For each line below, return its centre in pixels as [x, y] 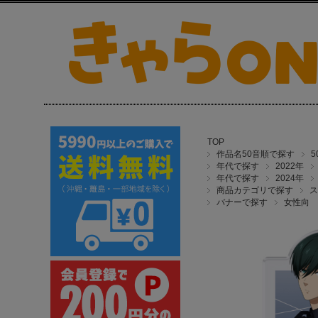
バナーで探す [242, 202]
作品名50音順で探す [256, 154]
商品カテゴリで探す [255, 190]
